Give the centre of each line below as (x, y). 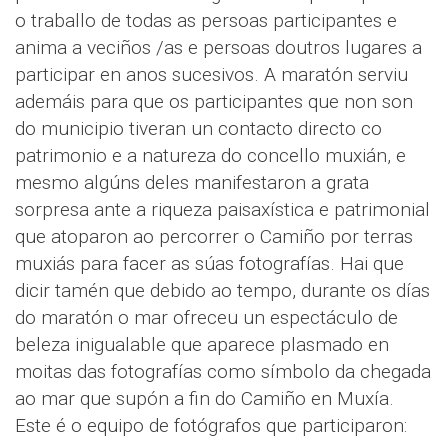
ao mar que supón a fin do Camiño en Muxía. (204, 399)
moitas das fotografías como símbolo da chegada (223, 372)
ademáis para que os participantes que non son (214, 102)
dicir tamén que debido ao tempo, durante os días (222, 291)
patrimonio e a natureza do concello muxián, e (210, 156)
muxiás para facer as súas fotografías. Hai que (209, 264)
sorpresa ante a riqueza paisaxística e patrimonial (222, 210)
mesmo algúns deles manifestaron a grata (192, 183)
